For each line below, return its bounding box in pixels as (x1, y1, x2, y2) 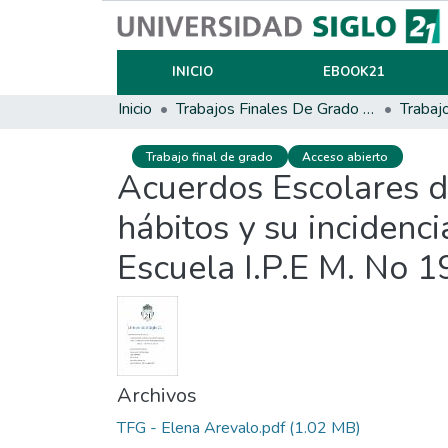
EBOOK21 (322, 63, 385, 81)
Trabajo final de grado (146, 148, 274, 165)
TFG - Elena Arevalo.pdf (117, 417, 285, 440)
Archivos (117, 382, 197, 410)
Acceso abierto (302, 148, 389, 165)
